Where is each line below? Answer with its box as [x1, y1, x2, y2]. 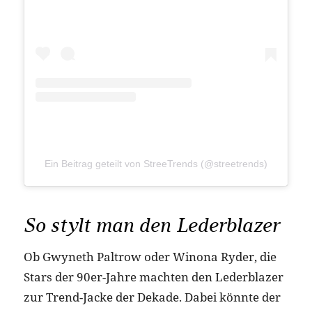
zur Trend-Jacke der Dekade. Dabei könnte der [23, 288, 281, 305]
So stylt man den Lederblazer [23, 212, 279, 237]
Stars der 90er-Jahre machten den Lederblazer [23, 268, 283, 285]
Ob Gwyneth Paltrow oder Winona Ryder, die [23, 248, 276, 265]
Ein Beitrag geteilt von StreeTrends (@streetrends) [44, 157, 267, 169]
